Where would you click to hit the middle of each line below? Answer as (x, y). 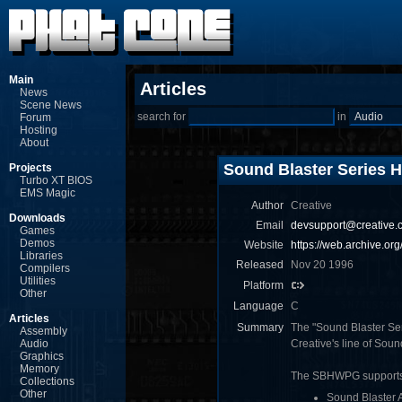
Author (267, 205)
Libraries (41, 256)
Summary (260, 328)
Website (264, 245)
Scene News (51, 105)
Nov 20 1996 (322, 265)
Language (258, 306)
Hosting (39, 130)
